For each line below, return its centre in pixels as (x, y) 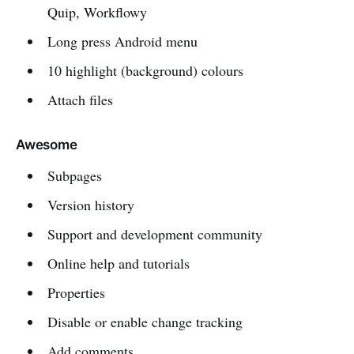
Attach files (80, 99)
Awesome (47, 144)
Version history (90, 204)
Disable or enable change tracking (145, 321)
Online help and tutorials (118, 263)
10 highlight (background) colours (145, 70)
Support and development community (154, 233)
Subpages (74, 175)
